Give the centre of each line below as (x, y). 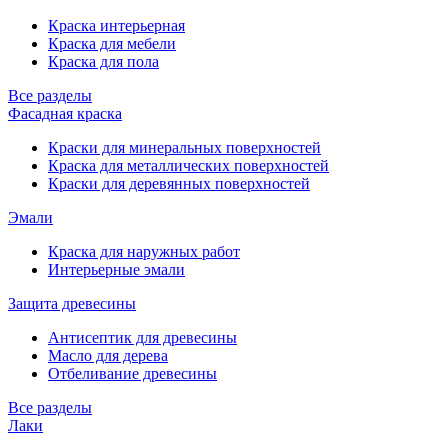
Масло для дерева (108, 355)
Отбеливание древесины (132, 373)
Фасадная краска (65, 113)
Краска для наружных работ (144, 251)
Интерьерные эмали (116, 269)
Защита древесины (72, 303)
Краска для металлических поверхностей (188, 165)
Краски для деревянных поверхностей (179, 183)
